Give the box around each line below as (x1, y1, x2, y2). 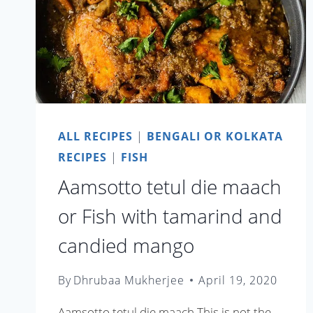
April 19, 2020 (198, 272, 278, 288)
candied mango (58, 232, 194, 259)
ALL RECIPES (58, 129, 133, 145)
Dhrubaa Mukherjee (73, 272, 185, 288)
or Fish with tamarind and (58, 203, 282, 230)
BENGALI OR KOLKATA (147, 129, 283, 145)
